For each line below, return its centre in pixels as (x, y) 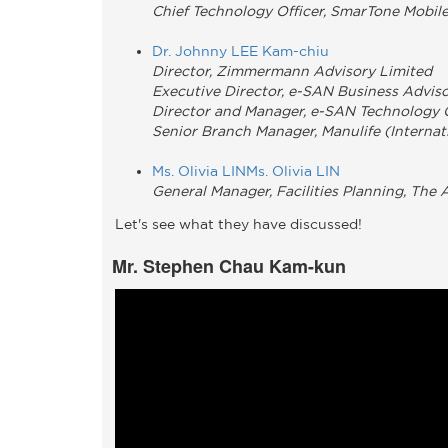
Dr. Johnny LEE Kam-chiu (240, 50)
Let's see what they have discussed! (238, 223)
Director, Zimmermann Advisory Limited (292, 70)
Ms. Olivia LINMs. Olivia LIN (246, 170)
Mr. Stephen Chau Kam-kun (229, 266)
